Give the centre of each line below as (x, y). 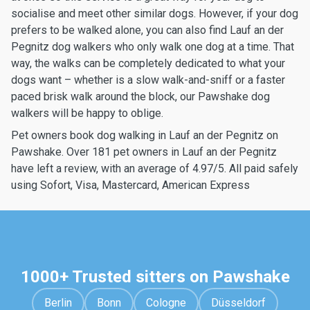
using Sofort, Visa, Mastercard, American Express (130, 185)
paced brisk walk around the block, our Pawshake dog (140, 97)
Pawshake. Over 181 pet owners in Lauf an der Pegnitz (144, 152)
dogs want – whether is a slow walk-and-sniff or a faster (148, 80)
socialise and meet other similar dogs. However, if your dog (155, 13)
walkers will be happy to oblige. (87, 113)
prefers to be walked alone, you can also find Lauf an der (147, 30)
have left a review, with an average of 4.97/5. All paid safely (155, 168)
